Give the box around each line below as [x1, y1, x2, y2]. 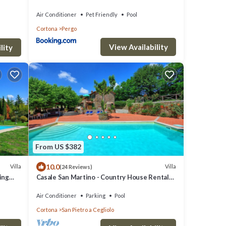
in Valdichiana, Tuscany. [36, 182, 107, 190]
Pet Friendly [85, 11, 118, 18]
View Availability [108, 42, 168, 51]
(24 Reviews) [59, 163, 92, 170]
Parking [85, 192, 105, 199]
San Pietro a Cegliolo [61, 206, 114, 213]
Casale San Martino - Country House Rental [36, 173, 169, 181]
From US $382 [35, 142, 81, 151]
